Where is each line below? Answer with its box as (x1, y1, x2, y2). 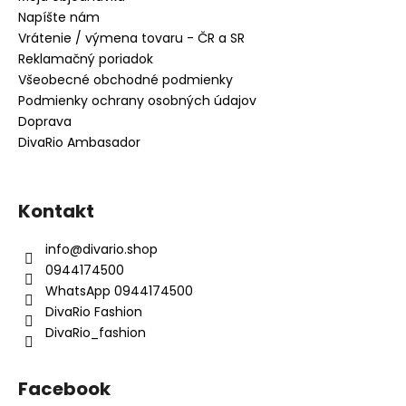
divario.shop (82, 239, 158, 258)
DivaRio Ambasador (18, 132, 140, 151)
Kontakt (18, 198, 94, 224)
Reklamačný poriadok (18, 49, 153, 68)
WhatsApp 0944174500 (45, 281, 193, 300)
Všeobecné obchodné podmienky (18, 70, 233, 89)
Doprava (18, 111, 72, 130)
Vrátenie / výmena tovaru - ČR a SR (18, 28, 245, 47)
